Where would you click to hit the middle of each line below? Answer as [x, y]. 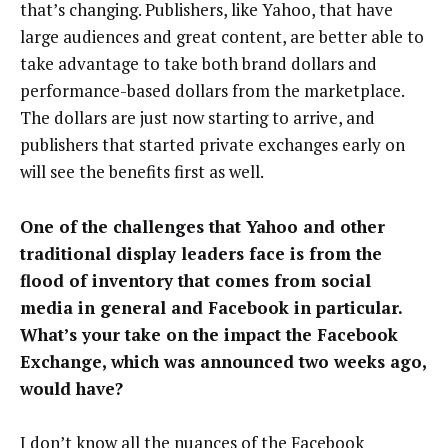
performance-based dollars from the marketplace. [212, 91]
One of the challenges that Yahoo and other [202, 226]
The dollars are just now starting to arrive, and [197, 118]
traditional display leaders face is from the [201, 253]
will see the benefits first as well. [142, 172]
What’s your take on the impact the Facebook [209, 334]
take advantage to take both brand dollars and [198, 64]
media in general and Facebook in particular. [211, 307]
